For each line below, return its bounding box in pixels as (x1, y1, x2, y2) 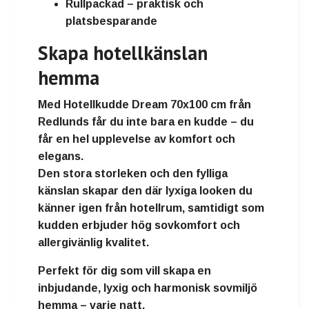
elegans (38, 150, 81, 162)
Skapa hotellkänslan (38, 39, 208, 66)
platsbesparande (66, 14, 157, 27)
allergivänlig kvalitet (38, 236, 146, 248)
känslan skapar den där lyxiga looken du (38, 184, 252, 197)
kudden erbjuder (38, 219, 131, 231)
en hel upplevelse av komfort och (56, 132, 235, 145)
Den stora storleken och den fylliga (38, 167, 228, 179)
